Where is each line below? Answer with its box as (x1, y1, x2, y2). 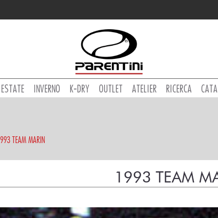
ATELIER (132, 82, 157, 95)
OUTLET (99, 82, 123, 95)
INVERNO (34, 82, 60, 95)
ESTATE (1, 82, 24, 95)
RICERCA (166, 82, 192, 95)
